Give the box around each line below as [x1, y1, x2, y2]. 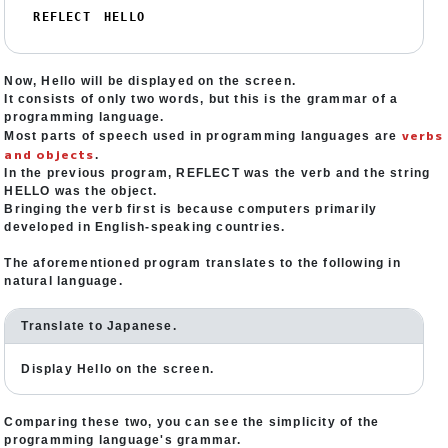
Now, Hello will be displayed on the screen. [4, 74, 297, 88]
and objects [4, 145, 95, 162]
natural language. [4, 274, 123, 288]
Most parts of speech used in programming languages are [4, 129, 402, 143]
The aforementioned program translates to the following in [4, 256, 401, 270]
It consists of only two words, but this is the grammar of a [4, 92, 399, 106]
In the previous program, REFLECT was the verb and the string [4, 166, 431, 180]
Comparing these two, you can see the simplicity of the [4, 415, 380, 429]
